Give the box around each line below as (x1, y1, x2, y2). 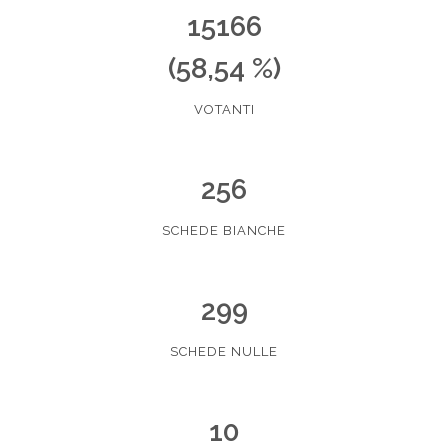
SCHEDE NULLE (170, 344, 278, 359)
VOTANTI (193, 102, 255, 117)
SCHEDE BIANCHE (162, 223, 286, 238)
